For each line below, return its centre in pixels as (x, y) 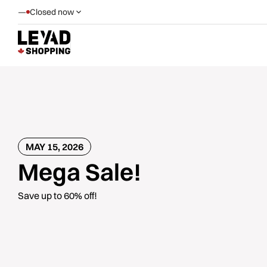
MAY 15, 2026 (55, 147)
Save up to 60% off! (58, 195)
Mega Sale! (80, 172)
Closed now (52, 12)
